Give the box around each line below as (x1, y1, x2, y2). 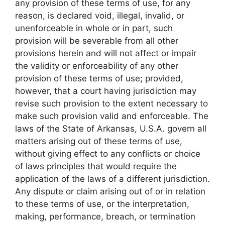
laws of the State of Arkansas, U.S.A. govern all (15, 124, 206, 134)
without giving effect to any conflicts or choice (15, 149, 200, 159)
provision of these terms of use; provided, (15, 73, 183, 84)
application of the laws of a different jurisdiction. (15, 174, 210, 184)
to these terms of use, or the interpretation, (15, 199, 189, 209)
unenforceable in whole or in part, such (15, 23, 173, 34)
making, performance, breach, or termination (15, 211, 195, 222)
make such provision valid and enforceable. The (15, 111, 208, 122)
